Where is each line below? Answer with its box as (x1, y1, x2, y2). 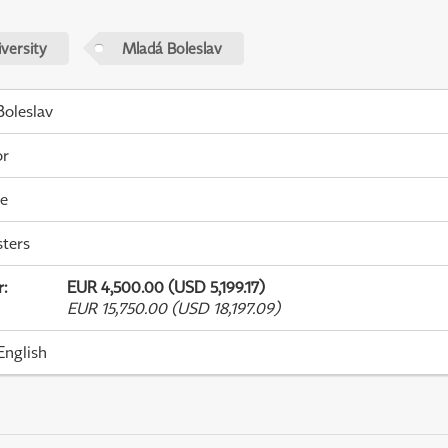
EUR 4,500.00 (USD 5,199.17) (66, 277, 265, 298)
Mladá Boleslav (121, 38, 222, 57)
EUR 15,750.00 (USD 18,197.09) (66, 298, 280, 319)
